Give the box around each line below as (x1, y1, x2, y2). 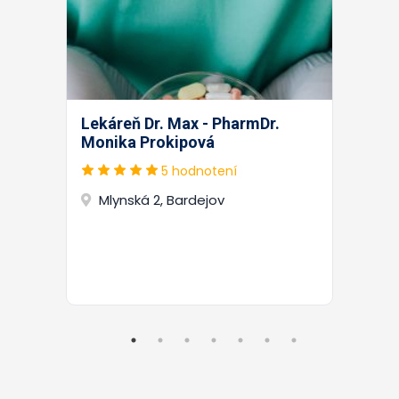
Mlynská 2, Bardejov (99, 190, 224, 209)
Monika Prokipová (81, 132, 215, 151)
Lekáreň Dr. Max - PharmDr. (81, 113, 280, 133)
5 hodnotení (161, 161, 237, 180)
